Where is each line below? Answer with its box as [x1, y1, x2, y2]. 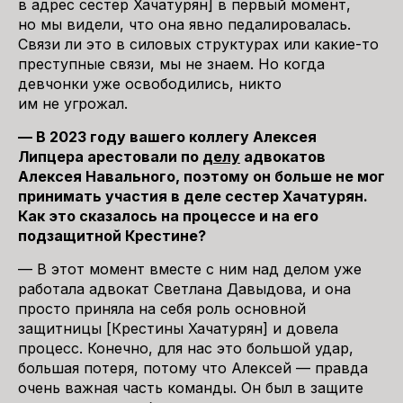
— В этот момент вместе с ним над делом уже [18, 260, 362, 278]
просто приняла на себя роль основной [18, 300, 306, 318]
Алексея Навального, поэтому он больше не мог [18, 167, 385, 185]
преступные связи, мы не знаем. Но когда [18, 55, 325, 73]
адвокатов [240, 148, 326, 166]
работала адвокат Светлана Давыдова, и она [18, 280, 351, 298]
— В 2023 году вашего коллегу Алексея [18, 128, 317, 146]
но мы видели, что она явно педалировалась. [18, 15, 351, 33]
